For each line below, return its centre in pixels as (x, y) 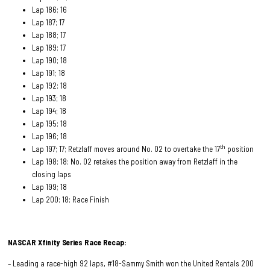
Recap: (114, 242)
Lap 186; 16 (50, 9)
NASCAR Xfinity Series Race (55, 242)
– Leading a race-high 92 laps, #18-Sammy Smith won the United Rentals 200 (131, 264)
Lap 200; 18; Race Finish (71, 199)
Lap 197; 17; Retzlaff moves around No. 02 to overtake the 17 (126, 149)
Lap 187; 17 (49, 22)
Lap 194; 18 (49, 111)
